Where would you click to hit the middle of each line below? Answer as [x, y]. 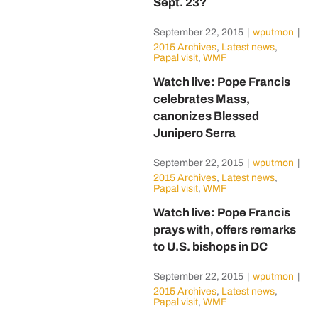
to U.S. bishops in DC [210, 247]
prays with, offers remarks [224, 230]
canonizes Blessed [206, 116]
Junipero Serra [194, 133]
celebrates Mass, [201, 99]
